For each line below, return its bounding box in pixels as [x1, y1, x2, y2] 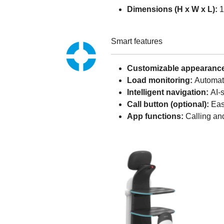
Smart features [111, 36, 162, 45]
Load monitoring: [127, 75, 194, 84]
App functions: [127, 111, 185, 120]
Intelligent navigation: [127, 87, 210, 96]
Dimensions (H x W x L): [127, 4, 217, 13]
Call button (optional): [127, 99, 209, 108]
